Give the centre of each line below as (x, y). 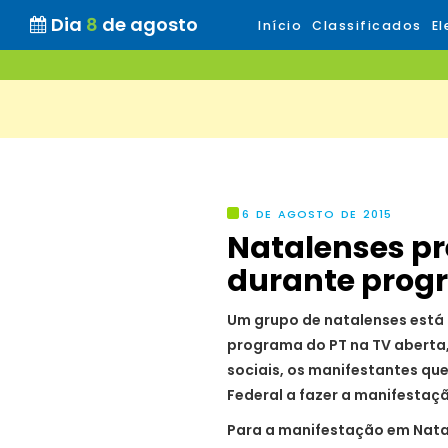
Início (280, 25)
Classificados (367, 25)
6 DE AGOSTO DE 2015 (317, 214)
